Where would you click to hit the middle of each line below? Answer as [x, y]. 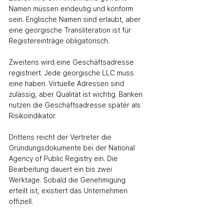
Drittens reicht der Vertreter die [61, 137]
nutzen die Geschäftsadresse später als [76, 105]
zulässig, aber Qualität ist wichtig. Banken [77, 94]
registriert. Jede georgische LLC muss [72, 73]
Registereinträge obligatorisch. [59, 41]
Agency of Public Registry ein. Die [64, 159]
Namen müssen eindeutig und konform [72, 9]
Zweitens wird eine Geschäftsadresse [72, 62]
